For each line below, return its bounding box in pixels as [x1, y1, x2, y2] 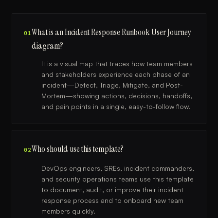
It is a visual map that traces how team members [41, 59, 193, 68]
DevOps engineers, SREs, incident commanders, [41, 164, 194, 172]
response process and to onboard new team [41, 196, 183, 204]
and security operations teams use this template [41, 175, 194, 183]
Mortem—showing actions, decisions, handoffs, [41, 91, 192, 100]
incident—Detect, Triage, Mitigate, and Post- [41, 81, 183, 89]
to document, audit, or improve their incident [41, 185, 183, 194]
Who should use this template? [32, 143, 124, 155]
